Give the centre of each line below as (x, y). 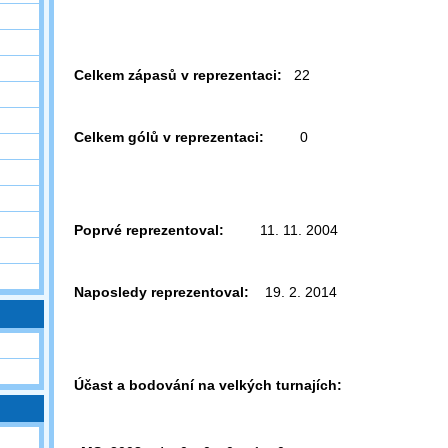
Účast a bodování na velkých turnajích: (208, 385)
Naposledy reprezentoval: (161, 292)
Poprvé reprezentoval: (149, 230)
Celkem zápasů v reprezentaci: (178, 75)
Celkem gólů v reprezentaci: (169, 137)
